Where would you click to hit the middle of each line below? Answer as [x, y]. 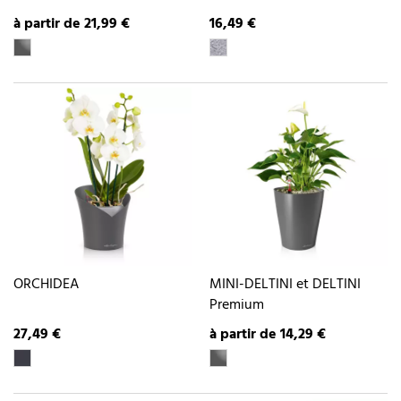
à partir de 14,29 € [268, 335]
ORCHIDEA [46, 284]
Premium [237, 305]
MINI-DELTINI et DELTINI [285, 284]
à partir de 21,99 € [72, 24]
